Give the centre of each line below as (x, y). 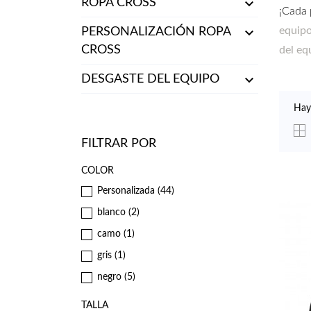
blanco (113, 213)
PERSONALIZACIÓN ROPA (156, 32)
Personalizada (127, 191)
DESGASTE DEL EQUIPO (150, 79)
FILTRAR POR (119, 144)
